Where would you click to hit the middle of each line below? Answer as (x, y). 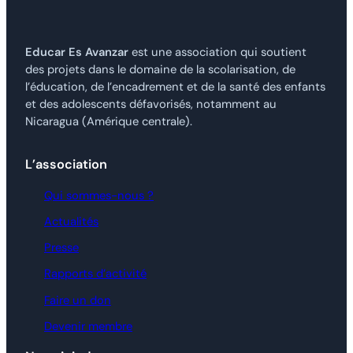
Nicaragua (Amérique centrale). (109, 122)
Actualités (71, 222)
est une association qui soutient (217, 52)
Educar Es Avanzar (77, 52)
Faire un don (78, 300)
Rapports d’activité (95, 274)
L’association (66, 164)
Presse (61, 248)
